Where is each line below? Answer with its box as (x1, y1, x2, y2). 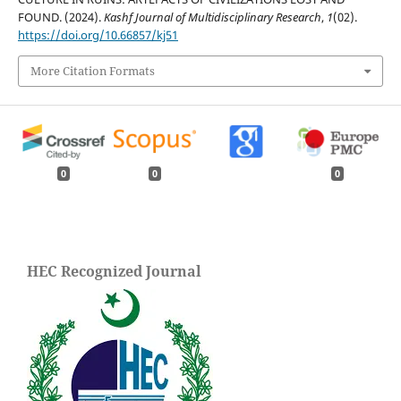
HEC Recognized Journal (27, 260, 201, 281)
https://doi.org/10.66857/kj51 (17, 26, 178, 43)
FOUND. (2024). (17, 8, 104, 25)
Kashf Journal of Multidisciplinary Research (103, 8, 321, 25)
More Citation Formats (30, 63, 155, 80)
